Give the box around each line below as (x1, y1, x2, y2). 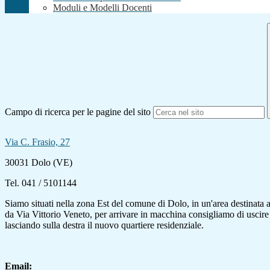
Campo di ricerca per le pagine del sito (5, 107, 151, 118)
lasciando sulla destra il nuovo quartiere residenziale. (5, 220, 204, 231)
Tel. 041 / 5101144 (5, 178, 77, 189)
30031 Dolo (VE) (5, 157, 72, 168)
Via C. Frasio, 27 (5, 137, 70, 148)
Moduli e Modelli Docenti (53, 2, 152, 13)
